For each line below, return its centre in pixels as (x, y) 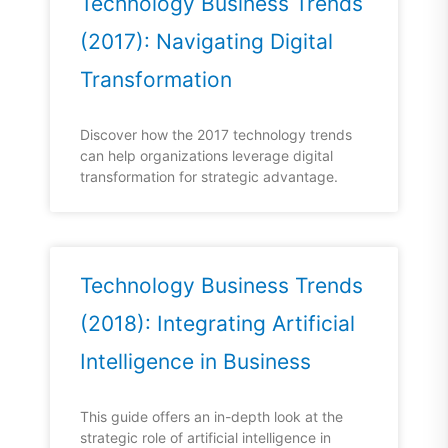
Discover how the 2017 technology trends (216, 135)
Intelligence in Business (195, 362)
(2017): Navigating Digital (206, 42)
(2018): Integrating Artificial (217, 324)
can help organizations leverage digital (206, 156)
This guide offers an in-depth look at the (211, 417)
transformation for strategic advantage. (209, 177)
